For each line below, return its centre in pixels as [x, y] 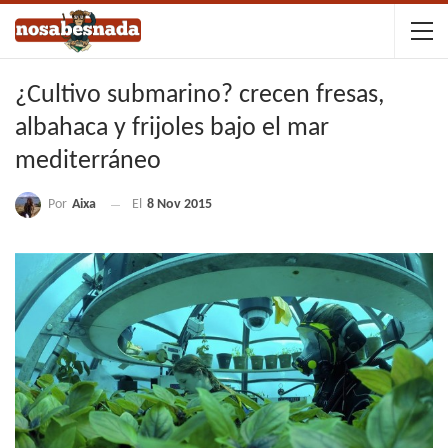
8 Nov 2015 [179, 205]
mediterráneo [88, 161]
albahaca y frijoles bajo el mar [172, 128]
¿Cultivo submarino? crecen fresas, [199, 95]
